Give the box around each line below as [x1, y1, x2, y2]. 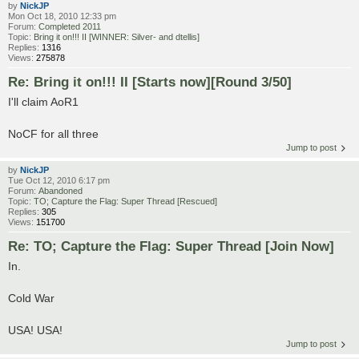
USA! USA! [8, 323, 63, 337]
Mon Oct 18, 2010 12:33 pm [8, 10, 116, 21]
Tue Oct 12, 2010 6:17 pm [8, 175, 110, 185]
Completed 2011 [38, 21, 101, 31]
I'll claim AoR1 [8, 95, 79, 108]
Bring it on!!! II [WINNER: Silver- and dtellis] [34, 31, 200, 42]
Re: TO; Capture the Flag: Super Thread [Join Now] [8, 238, 334, 253]
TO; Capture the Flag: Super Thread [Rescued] [34, 196, 217, 206]
